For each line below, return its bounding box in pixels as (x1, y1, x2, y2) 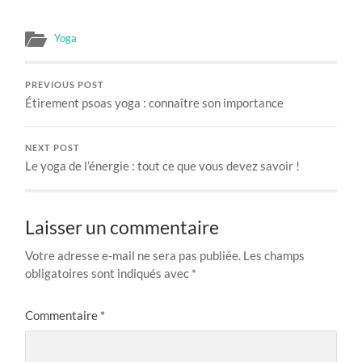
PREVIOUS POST (25, 79, 105, 90)
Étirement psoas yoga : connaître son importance (25, 95, 284, 110)
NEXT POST (25, 142, 81, 153)
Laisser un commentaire (25, 216, 220, 238)
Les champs (243, 247, 305, 263)
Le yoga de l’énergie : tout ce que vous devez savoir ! (25, 158, 301, 173)
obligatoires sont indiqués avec (25, 265, 192, 280)
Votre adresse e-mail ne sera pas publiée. (25, 247, 242, 263)
